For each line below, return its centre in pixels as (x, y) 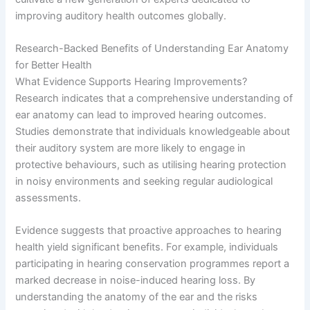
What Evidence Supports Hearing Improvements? (131, 81)
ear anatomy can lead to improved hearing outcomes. (141, 115)
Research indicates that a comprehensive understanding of (154, 98)
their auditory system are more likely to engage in (131, 148)
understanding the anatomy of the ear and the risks (137, 297)
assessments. (48, 198)
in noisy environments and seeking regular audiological (144, 181)
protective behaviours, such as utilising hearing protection (151, 164)
